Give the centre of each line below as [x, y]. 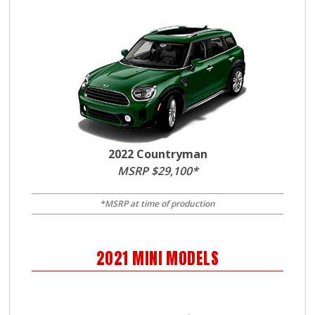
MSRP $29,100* [157, 171]
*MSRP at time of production [157, 204]
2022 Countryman [157, 154]
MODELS [191, 258]
